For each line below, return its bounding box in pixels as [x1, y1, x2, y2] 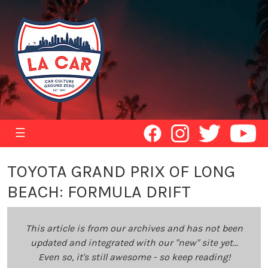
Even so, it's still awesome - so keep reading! [38, 251, 230, 263]
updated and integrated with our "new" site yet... [30, 237, 238, 248]
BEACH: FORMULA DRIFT [7, 182, 191, 202]
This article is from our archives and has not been [25, 223, 243, 234]
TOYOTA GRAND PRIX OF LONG [7, 162, 235, 181]
